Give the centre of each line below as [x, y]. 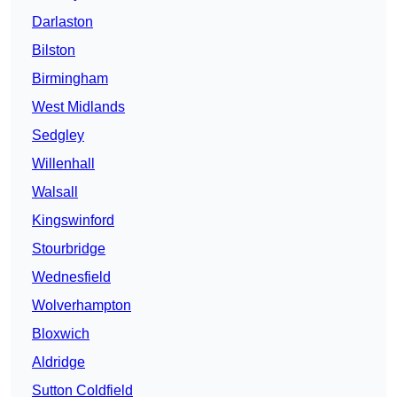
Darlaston [62, 22]
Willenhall [63, 164]
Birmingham [70, 79]
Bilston [54, 51]
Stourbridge [69, 249]
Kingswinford [73, 221]
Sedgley [58, 136]
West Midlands [78, 107]
